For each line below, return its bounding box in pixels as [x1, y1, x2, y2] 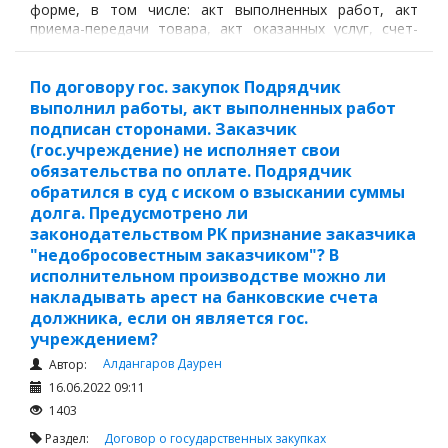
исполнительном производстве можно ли [30, 265, 386, 287]
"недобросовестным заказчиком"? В [30, 244, 339, 266]
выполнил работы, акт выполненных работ [30, 97, 396, 119]
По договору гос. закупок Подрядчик [30, 76, 341, 98]
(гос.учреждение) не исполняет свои [30, 139, 340, 161]
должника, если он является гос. [30, 307, 308, 329]
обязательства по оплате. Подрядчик [30, 160, 352, 182]
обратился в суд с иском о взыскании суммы [30, 181, 405, 203]
